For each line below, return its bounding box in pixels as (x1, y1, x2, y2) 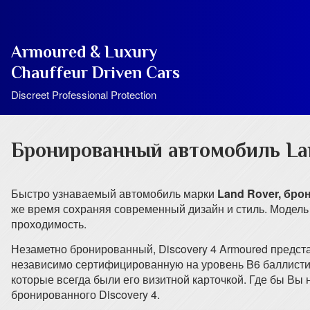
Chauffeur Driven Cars (11, 63, 180, 82)
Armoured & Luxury (11, 42, 157, 61)
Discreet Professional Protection (11, 87, 156, 102)
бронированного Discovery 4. (11, 286, 160, 302)
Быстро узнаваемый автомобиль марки (11, 185, 217, 201)
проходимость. (11, 216, 86, 232)
